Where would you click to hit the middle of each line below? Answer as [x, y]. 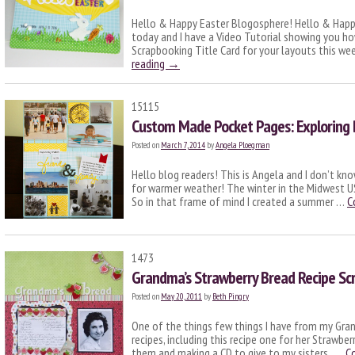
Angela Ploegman [242, 145]
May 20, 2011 [181, 296]
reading [149, 63]
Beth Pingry [231, 296]
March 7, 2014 [183, 145]
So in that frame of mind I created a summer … [239, 201]
